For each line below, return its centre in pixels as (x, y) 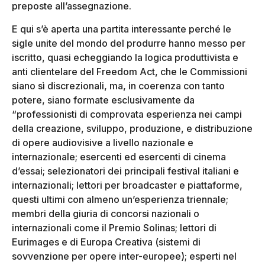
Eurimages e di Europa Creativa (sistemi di (106, 242)
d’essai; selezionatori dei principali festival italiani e (125, 171)
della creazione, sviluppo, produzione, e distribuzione (132, 128)
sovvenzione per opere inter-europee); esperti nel (124, 256)
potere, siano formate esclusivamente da (103, 100)
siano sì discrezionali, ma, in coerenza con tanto (118, 85)
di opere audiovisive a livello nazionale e (103, 142)
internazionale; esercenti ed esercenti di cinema (119, 156)
